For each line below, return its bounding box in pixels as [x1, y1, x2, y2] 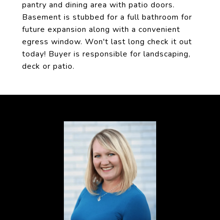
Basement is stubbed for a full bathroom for [22, 12, 192, 23]
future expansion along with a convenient [22, 24, 180, 35]
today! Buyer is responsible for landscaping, [22, 49, 191, 59]
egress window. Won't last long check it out [22, 36, 192, 47]
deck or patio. [22, 61, 75, 72]
